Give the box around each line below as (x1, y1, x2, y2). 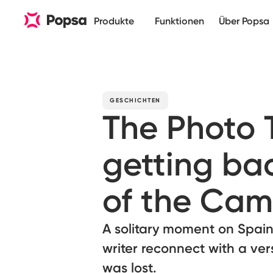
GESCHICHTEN (110, 97, 161, 104)
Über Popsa (219, 15, 269, 27)
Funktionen (155, 15, 204, 27)
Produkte (94, 15, 134, 27)
